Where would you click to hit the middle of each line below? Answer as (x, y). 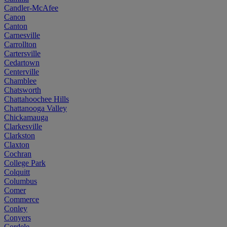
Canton (16, 26)
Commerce (22, 199)
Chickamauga (26, 117)
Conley (16, 208)
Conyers (17, 217)
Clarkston (20, 135)
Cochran (18, 154)
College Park (25, 163)
